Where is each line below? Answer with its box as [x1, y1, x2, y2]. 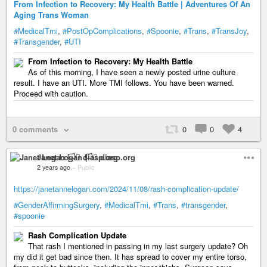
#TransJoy [212, 25, 247, 36]
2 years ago [37, 163, 70, 172]
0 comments [13, 123, 58, 135]
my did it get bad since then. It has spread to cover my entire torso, [14, 251, 247, 262]
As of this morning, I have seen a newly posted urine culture [28, 66, 235, 77]
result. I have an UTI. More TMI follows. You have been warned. [14, 77, 234, 88]
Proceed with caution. [14, 88, 88, 99]
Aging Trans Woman [14, 9, 89, 20]
